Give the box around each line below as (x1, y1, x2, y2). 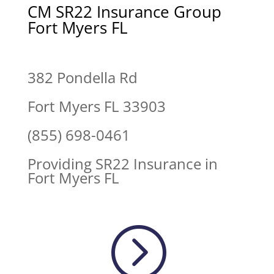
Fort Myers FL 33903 (27, 95, 166, 116)
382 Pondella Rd (27, 67, 138, 87)
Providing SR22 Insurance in (27, 153, 218, 174)
